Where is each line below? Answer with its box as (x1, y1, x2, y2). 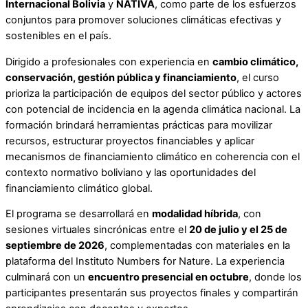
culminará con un (5, 271, 88, 284)
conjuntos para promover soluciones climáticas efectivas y (5, 14, 281, 27)
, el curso (236, 71, 279, 84)
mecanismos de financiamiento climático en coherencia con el (5, 150, 300, 163)
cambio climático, (212, 55, 298, 68)
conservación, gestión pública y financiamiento (5, 71, 236, 84)
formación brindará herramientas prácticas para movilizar (5, 118, 272, 131)
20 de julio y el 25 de (189, 223, 287, 236)
